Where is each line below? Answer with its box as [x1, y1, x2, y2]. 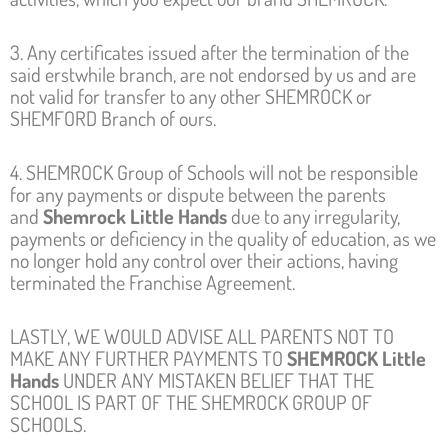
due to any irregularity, [231, 202, 400, 229]
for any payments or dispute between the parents [10, 180, 386, 207]
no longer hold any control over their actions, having [10, 246, 398, 273]
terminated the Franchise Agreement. [10, 268, 295, 295]
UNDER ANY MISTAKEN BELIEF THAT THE [63, 366, 374, 393]
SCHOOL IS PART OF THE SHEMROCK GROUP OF [10, 388, 372, 415]
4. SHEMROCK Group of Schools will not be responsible [10, 158, 418, 185]
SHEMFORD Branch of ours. [10, 104, 216, 131]
